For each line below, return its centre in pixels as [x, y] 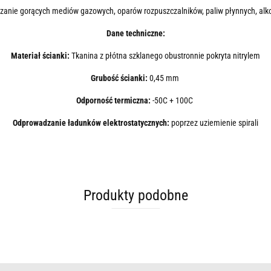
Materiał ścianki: [41, 56]
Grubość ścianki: [120, 78]
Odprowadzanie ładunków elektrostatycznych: [92, 123]
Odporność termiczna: [114, 100]
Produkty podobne [135, 195]
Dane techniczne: [135, 33]
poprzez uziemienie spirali [215, 123]
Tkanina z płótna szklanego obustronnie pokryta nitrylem [166, 56]
